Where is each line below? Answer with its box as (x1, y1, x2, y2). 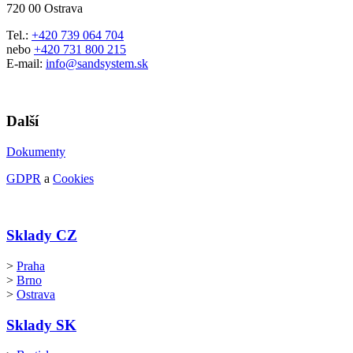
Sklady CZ (6, 227, 77, 244)
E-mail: (6, 57, 46, 71)
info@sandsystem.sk (46, 57, 148, 71)
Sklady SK (6, 316, 76, 333)
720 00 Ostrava (6, 2, 83, 16)
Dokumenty (6, 144, 65, 158)
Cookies (53, 171, 94, 185)
